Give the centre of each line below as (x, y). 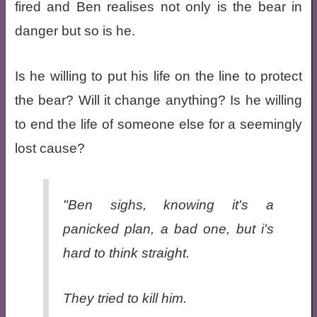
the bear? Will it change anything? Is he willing (158, 100)
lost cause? (51, 148)
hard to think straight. (126, 253)
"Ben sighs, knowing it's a (168, 204)
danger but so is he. (76, 30)
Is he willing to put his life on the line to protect (158, 76)
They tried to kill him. (126, 298)
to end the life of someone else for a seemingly (158, 124)
